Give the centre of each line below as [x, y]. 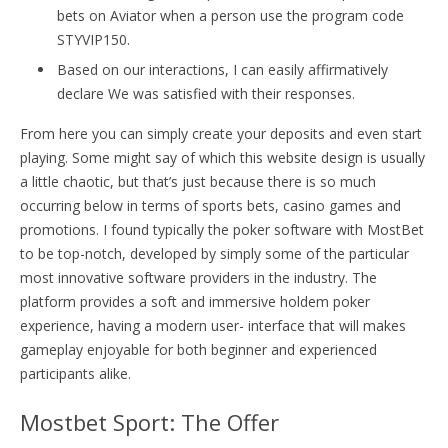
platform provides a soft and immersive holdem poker [195, 301]
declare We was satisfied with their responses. [206, 93]
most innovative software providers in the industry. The [198, 277]
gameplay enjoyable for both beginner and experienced [198, 349]
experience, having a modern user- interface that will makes [213, 325]
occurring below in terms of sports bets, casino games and [210, 205]
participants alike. [75, 373]
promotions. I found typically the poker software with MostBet [222, 229]
